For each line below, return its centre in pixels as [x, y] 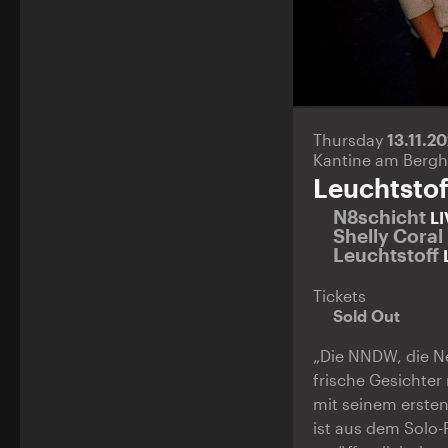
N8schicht [381, 217]
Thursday [349, 140]
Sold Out [366, 316]
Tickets [339, 296]
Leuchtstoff [387, 255]
